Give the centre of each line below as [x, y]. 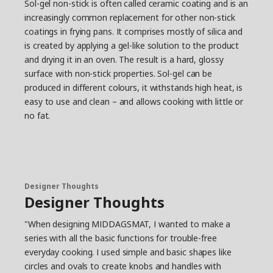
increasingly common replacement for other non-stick [130, 17]
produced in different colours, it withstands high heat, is [134, 87]
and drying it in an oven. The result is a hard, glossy [124, 59]
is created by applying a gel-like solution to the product [132, 45]
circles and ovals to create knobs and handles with [123, 266]
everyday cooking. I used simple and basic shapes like [128, 252]
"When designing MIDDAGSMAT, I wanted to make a [128, 224]
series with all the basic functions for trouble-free [121, 238]
